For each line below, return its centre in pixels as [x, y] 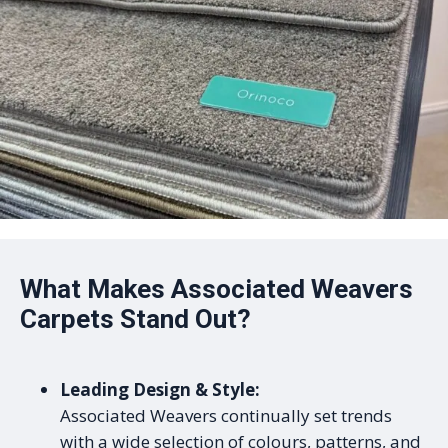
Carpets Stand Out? [135, 318]
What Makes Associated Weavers [216, 288]
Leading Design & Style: [160, 389]
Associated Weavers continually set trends [226, 415]
